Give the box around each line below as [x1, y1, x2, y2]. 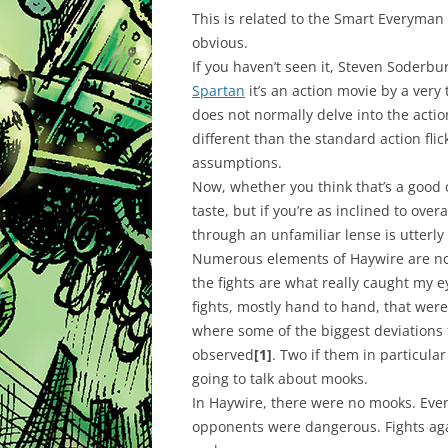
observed [192, 345, 254, 364]
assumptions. [192, 153, 282, 172]
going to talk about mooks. [192, 369, 368, 388]
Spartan [192, 81, 245, 100]
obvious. [192, 33, 248, 52]
